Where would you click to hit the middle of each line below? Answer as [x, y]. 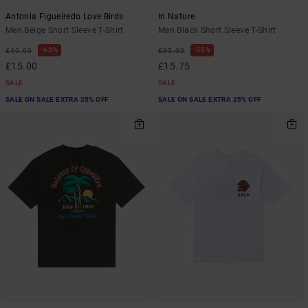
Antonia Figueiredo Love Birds [65, 17]
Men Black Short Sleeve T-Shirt [217, 31]
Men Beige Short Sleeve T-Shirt [65, 31]
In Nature [177, 17]
